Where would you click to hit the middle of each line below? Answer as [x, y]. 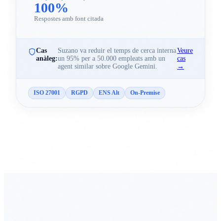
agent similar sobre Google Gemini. [108, 67]
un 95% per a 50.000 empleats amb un [111, 59]
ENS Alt [109, 93]
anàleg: [47, 59]
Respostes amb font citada [69, 19]
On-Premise [145, 93]
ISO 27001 [47, 93]
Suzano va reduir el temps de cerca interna [117, 51]
